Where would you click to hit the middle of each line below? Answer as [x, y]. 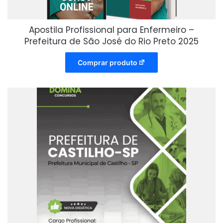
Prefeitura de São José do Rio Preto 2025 [111, 41]
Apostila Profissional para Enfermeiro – [111, 30]
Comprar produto [107, 62]
